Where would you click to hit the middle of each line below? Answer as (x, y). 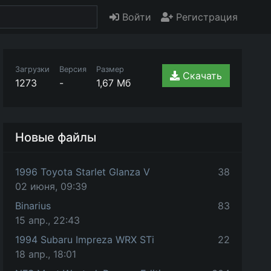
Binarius (33, 206)
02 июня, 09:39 (51, 186)
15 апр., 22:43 (48, 220)
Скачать (202, 76)
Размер (110, 69)
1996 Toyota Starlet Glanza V (83, 172)
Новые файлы (56, 137)
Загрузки (33, 69)
